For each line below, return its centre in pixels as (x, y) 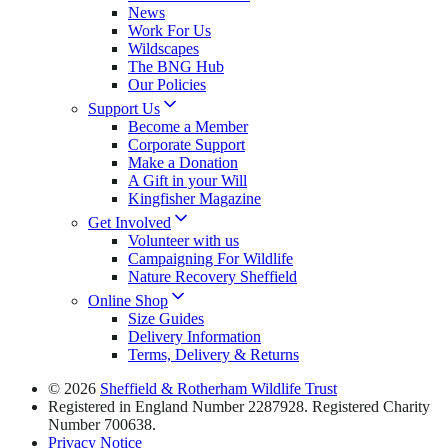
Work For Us (169, 30)
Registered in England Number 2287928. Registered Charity (239, 406)
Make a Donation (183, 162)
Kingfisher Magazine (194, 198)
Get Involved (129, 222)
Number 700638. (102, 424)
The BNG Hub (176, 66)
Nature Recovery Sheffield (212, 276)
